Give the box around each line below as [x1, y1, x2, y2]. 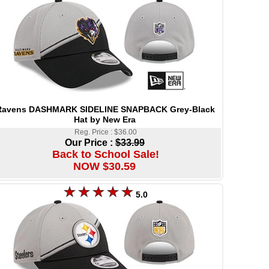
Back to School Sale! [52, 148, 159, 160]
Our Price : [65, 137, 115, 148]
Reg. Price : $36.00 [74, 127, 137, 136]
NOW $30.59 [73, 160, 136, 172]
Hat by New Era [74, 114, 136, 124]
